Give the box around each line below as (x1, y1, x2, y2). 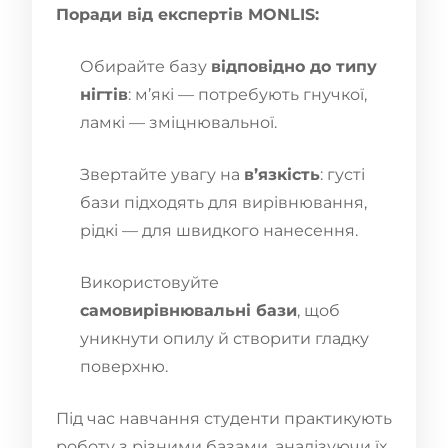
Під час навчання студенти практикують (56, 408, 392, 428)
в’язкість (244, 164, 320, 184)
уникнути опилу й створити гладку (80, 328, 369, 348)
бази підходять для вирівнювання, (80, 192, 367, 212)
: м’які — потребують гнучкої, (128, 84, 367, 104)
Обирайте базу (80, 56, 211, 76)
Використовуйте (80, 272, 219, 292)
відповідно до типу (211, 56, 377, 76)
